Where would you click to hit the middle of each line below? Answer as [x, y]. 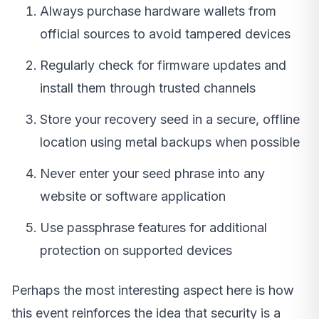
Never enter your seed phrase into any [152, 173]
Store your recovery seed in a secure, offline [170, 119]
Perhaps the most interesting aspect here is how [153, 290]
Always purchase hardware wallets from [158, 11]
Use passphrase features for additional [153, 227]
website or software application [133, 196]
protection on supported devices [136, 250]
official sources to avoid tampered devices [165, 33]
